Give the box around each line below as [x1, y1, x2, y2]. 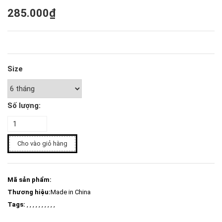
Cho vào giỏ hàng [17, 140, 67, 148]
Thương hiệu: [7, 188, 51, 196]
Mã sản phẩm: [7, 176, 52, 184]
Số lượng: [7, 101, 41, 111]
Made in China [51, 188, 91, 196]
